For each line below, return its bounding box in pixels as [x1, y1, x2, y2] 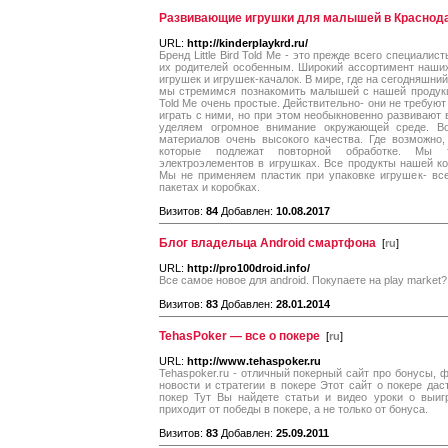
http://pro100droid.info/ [187, 262, 310, 274]
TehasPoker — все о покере [159, 329, 320, 343]
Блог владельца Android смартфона [159, 236, 376, 250]
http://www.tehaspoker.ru [187, 355, 321, 367]
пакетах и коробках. [159, 181, 260, 193]
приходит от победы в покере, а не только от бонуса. [159, 403, 428, 415]
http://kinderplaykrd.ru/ [187, 37, 308, 49]
